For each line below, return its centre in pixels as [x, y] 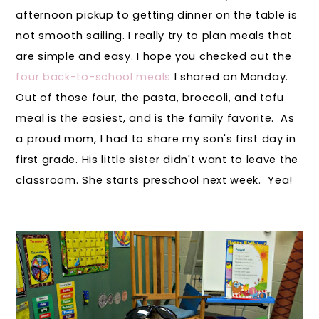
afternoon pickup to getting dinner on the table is [157, 15]
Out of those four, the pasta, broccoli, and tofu [150, 98]
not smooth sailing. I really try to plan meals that [154, 36]
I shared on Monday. [229, 77]
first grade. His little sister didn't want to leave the [157, 160]
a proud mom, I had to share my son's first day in [156, 139]
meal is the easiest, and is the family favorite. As [155, 119]
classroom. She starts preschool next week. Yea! [155, 181]
